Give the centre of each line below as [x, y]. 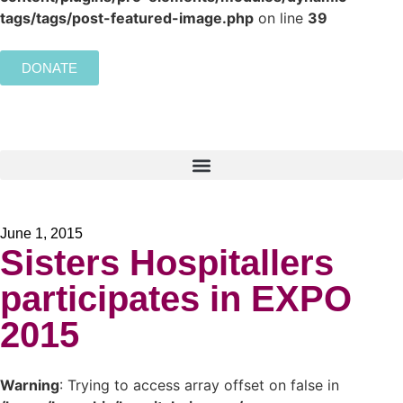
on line [281, 18]
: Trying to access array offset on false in [199, 385]
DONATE [49, 68]
